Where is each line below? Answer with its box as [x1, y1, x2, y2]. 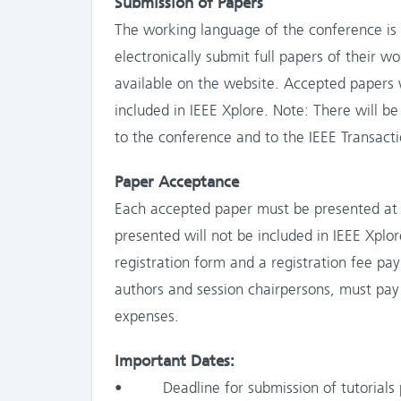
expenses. [115, 307, 179, 325]
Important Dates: [115, 352, 235, 370]
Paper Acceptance [115, 173, 239, 191]
